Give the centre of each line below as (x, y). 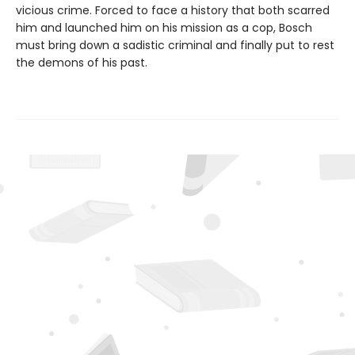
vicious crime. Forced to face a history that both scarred (173, 11)
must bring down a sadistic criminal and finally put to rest (175, 46)
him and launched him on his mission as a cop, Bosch (164, 28)
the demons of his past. (82, 63)
